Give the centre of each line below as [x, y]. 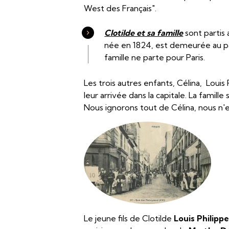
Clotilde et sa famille [144, 33]
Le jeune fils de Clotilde [129, 218]
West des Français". [120, 8]
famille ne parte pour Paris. [155, 57]
